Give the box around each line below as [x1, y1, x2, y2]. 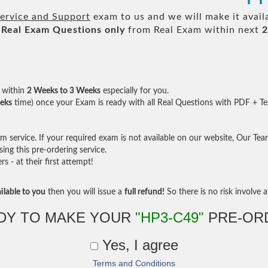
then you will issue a [45, 188, 124, 196]
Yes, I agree [98, 237, 178, 253]
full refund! [124, 188, 165, 196]
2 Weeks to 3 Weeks [27, 87, 100, 95]
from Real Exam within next [125, 25, 262, 35]
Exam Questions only [25, 25, 125, 35]
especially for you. [100, 87, 169, 95]
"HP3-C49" [135, 209, 204, 226]
